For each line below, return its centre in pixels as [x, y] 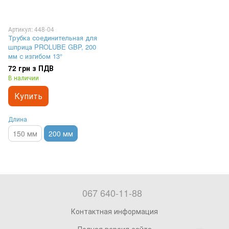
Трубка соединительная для [53, 38]
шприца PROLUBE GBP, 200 [52, 47]
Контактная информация [114, 211]
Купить [28, 96]
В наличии [24, 77]
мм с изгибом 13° [35, 56]
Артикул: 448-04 [31, 29]
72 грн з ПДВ [31, 68]
